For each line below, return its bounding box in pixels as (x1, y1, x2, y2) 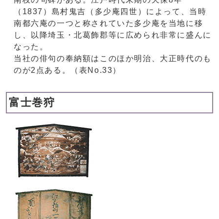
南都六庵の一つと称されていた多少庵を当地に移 (14, 19, 203, 28)
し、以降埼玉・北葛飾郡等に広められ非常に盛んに (14, 31, 212, 40)
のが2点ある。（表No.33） (14, 66, 122, 75)
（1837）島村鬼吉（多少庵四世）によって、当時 (14, 7, 207, 16)
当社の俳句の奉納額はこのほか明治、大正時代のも (14, 54, 212, 63)
